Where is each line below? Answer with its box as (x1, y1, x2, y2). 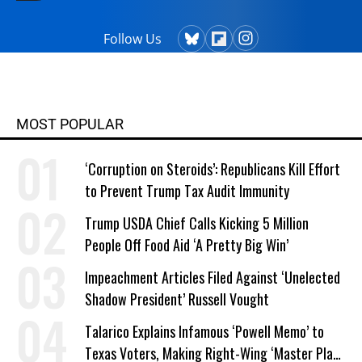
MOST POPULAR (16, 115, 124, 133)
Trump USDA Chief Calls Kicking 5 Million (85, 212, 309, 234)
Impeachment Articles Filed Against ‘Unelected (85, 266, 340, 288)
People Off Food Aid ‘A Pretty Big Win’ (85, 234, 288, 255)
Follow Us (103, 29, 162, 48)
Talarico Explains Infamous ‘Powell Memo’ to (85, 320, 324, 342)
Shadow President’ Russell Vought (85, 288, 269, 309)
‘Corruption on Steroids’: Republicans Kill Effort (85, 158, 340, 179)
